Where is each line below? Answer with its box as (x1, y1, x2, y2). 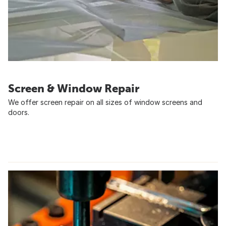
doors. (8, 108, 29, 117)
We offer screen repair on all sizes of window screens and (8, 98, 202, 107)
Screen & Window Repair (8, 82, 139, 95)
